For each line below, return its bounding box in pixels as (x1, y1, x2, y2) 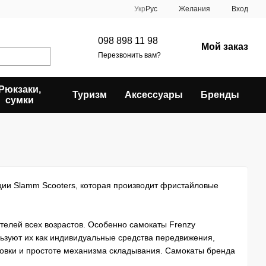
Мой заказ (201, 41, 248, 52)
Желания (179, 5, 210, 13)
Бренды (201, 90, 239, 100)
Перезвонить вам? (97, 50, 161, 59)
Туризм (72, 90, 107, 100)
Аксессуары (125, 90, 183, 100)
